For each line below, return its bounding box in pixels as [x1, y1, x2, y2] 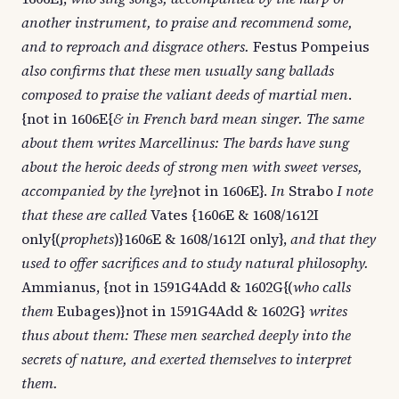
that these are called [21, 205, 147, 224]
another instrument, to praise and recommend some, [21, 12, 353, 32]
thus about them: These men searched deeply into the [21, 325, 351, 345]
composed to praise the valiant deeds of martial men [21, 85, 348, 104]
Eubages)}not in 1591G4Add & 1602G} [53, 301, 309, 321]
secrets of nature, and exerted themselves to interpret [21, 349, 352, 369]
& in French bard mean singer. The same [113, 109, 364, 128]
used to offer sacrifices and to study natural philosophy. [21, 253, 369, 273]
